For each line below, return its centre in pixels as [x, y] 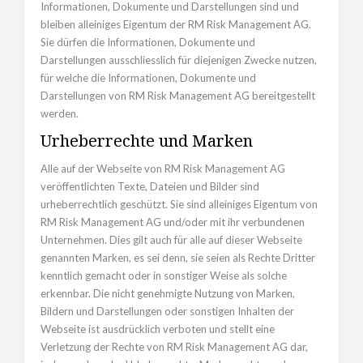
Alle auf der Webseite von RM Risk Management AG [163, 169]
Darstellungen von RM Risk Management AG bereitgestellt [178, 96]
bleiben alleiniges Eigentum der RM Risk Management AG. [176, 25]
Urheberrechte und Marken [147, 141]
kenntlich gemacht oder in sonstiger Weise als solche [164, 276]
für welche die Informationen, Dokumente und [148, 78]
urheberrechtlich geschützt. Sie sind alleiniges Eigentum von [179, 205]
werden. [60, 114]
